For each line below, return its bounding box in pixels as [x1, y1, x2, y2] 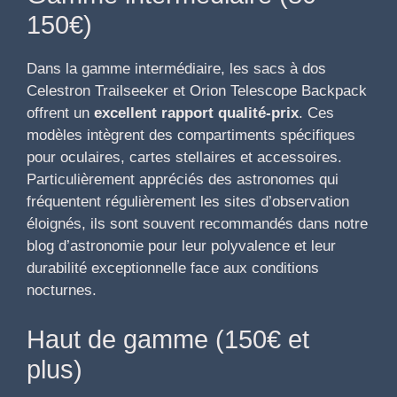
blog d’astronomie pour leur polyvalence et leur [27, 237, 336, 255]
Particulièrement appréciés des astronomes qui [27, 171, 339, 189]
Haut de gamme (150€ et [27, 324, 309, 354]
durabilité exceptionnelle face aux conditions [27, 260, 319, 277]
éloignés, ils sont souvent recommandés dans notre [27, 215, 368, 233]
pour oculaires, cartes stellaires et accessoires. [27, 149, 342, 167]
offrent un [27, 105, 94, 122]
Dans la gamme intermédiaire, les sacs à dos [27, 60, 326, 78]
